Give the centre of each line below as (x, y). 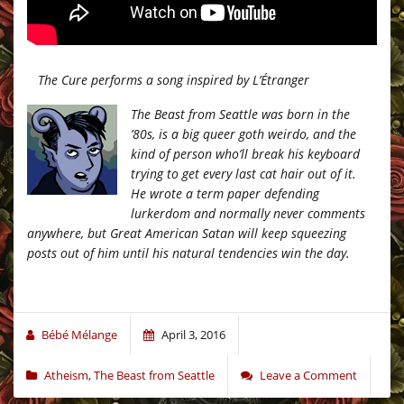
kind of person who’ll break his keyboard (245, 154)
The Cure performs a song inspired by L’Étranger (168, 80)
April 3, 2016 (193, 335)
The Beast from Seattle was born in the (240, 115)
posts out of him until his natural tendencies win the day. (188, 253)
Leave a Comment (308, 376)
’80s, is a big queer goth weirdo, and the (243, 134)
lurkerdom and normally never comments (248, 214)
